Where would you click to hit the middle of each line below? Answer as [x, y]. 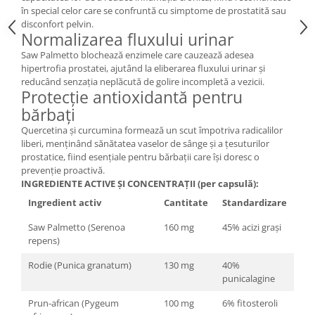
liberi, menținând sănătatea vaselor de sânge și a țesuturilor [145, 144]
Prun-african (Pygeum [73, 303]
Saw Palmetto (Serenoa [77, 227]
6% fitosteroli [250, 303]
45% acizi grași [252, 227]
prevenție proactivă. [63, 171]
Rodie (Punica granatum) [80, 265]
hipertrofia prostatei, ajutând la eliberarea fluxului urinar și [143, 69]
